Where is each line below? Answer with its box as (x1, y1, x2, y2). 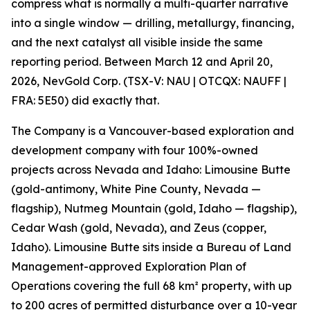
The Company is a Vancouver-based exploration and (11, 124, 294, 138)
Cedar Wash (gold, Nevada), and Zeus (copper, (11, 221, 266, 235)
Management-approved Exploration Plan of (11, 259, 246, 273)
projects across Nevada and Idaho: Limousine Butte (11, 163, 291, 176)
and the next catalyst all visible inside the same (11, 35, 263, 49)
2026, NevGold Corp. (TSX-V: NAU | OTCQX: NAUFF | (11, 74, 286, 88)
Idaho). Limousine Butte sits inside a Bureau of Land (11, 240, 291, 254)
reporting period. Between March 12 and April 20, (11, 55, 273, 69)
